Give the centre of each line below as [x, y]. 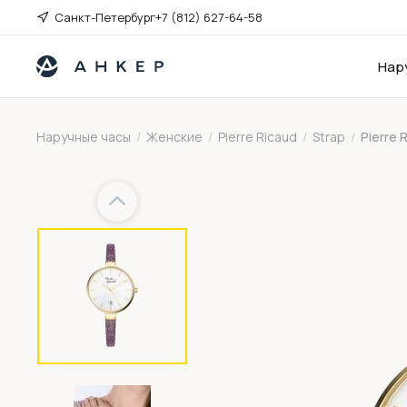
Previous [129, 202]
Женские [175, 137]
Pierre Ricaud [258, 137]
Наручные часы [84, 137]
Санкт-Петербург [105, 17]
